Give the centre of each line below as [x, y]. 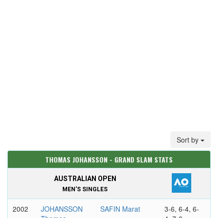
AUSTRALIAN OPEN [85, 179]
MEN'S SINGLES [85, 189]
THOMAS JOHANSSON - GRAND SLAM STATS [109, 159]
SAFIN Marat [120, 209]
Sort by [189, 140]
